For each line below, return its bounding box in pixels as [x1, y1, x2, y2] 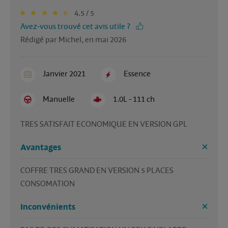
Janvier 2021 [43, 69, 86, 79]
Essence [123, 69, 151, 79]
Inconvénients [20, 202, 75, 212]
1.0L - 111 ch [112, 94, 155, 104]
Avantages [20, 142, 61, 153]
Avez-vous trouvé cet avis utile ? [20, 21, 130, 32]
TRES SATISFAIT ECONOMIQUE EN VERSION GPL [20, 119, 187, 129]
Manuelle [43, 94, 75, 104]
